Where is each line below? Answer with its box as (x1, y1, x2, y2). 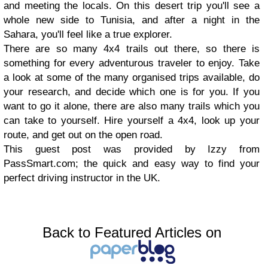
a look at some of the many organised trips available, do (4, 72, 260, 84)
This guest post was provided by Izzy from (4, 144, 260, 156)
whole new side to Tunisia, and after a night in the (4, 14, 260, 26)
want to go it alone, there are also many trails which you (4, 100, 260, 112)
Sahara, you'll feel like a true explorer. (4, 29, 172, 41)
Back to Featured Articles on (42, 224, 221, 241)
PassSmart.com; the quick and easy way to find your (4, 158, 260, 170)
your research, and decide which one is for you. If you (4, 86, 260, 98)
